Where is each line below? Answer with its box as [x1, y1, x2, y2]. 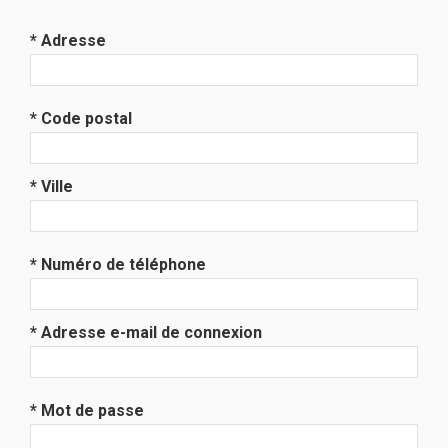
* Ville [30, 177, 73, 196]
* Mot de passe [30, 401, 144, 420]
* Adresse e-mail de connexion [30, 323, 262, 342]
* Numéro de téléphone [30, 255, 206, 274]
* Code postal [30, 109, 132, 128]
